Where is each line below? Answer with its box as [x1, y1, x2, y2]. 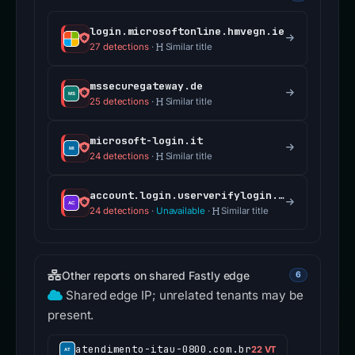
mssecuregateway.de [90, 79, 203, 94]
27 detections [90, 41, 149, 53]
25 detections [90, 96, 149, 108]
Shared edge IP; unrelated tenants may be [65, 288, 303, 303]
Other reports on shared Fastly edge [61, 268, 250, 282]
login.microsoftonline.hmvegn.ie [90, 25, 284, 39]
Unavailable [155, 205, 205, 217]
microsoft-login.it [90, 134, 203, 148]
